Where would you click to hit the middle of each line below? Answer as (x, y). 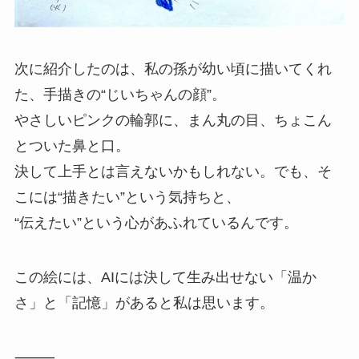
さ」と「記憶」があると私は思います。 (144, 303)
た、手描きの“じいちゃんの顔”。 (120, 94)
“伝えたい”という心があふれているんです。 (156, 222)
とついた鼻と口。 (72, 145)
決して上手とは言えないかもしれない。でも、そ (173, 171)
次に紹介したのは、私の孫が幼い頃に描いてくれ (173, 69)
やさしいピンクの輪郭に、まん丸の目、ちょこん (173, 120)
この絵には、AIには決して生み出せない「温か (165, 277)
